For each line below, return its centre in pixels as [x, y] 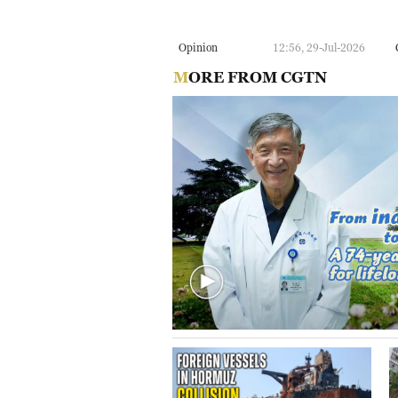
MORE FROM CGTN [257, 77]
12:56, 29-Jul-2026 [319, 47]
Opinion [198, 47]
